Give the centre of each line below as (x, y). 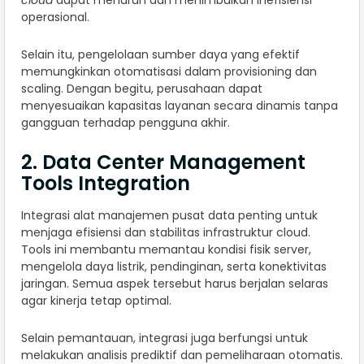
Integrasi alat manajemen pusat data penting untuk (169, 216)
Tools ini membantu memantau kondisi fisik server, (166, 250)
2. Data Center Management (163, 162)
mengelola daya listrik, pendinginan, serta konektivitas (174, 267)
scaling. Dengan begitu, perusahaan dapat (142, 89)
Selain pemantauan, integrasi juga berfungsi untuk (165, 338)
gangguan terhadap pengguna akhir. (126, 123)
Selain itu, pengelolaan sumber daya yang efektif (160, 55)
